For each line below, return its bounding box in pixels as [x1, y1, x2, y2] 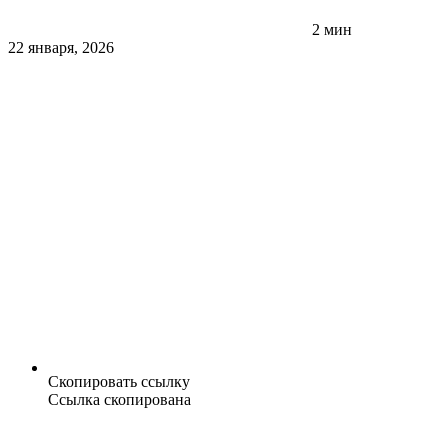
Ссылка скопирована [48, 391, 191, 409]
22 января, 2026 [8, 39, 114, 57]
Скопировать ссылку [48, 373, 190, 391]
